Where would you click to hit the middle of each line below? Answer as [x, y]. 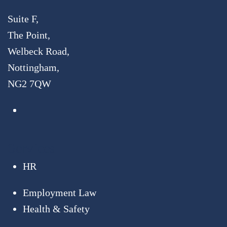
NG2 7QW [29, 83]
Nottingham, [33, 67]
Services [31, 148]
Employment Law [60, 192]
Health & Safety [56, 209]
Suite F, [23, 18]
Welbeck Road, [39, 51]
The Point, [29, 35]
